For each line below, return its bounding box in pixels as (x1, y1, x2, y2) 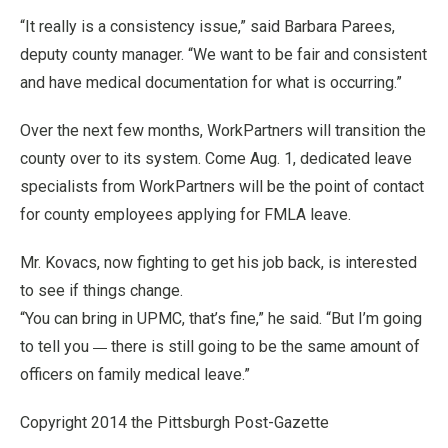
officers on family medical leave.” (20, 365, 250, 384)
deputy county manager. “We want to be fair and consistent (20, 45, 427, 64)
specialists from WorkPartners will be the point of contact (20, 177, 424, 196)
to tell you (20, 337, 93, 356)
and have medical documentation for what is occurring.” (20, 73, 402, 92)
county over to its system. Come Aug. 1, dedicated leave (20, 149, 412, 168)
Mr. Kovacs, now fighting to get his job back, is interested (20, 253, 417, 272)
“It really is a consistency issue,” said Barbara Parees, (20, 17, 395, 36)
